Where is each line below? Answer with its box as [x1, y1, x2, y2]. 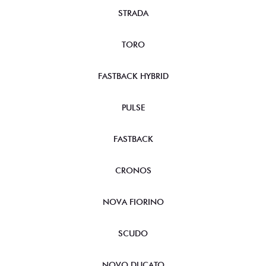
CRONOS [115, 166, 151, 175]
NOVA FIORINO [102, 197, 164, 207]
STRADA [118, 8, 148, 18]
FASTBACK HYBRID [97, 71, 169, 81]
